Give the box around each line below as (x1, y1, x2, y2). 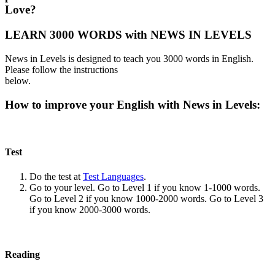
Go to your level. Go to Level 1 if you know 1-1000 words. (29, 182, 260, 193)
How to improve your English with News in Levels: (5, 98, 263, 111)
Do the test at (29, 171, 83, 182)
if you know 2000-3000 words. (29, 204, 150, 215)
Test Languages (83, 171, 144, 182)
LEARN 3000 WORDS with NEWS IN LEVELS (5, 28, 252, 42)
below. (5, 75, 31, 86)
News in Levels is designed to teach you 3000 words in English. (5, 53, 254, 64)
